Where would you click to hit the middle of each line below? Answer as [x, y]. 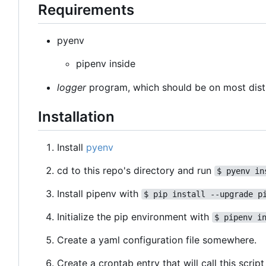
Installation [76, 116]
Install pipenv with [99, 194]
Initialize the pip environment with [134, 217]
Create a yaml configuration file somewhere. [157, 240]
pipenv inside [106, 63]
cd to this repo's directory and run [136, 171]
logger [72, 87]
